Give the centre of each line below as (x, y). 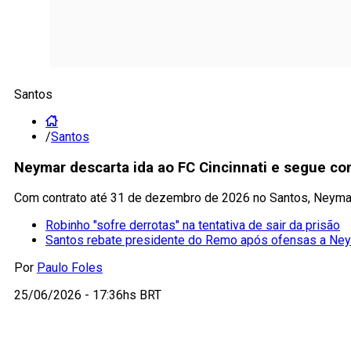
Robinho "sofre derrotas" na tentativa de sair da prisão (193, 226)
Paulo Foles (70, 268)
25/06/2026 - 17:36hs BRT (88, 295)
